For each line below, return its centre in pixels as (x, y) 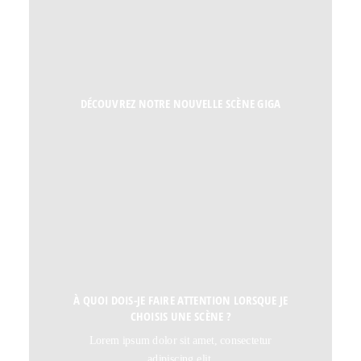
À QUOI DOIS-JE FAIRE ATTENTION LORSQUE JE (180, 300)
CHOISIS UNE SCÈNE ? (180, 316)
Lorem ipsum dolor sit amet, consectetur (180, 340)
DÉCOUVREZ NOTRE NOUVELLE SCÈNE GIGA (180, 104)
